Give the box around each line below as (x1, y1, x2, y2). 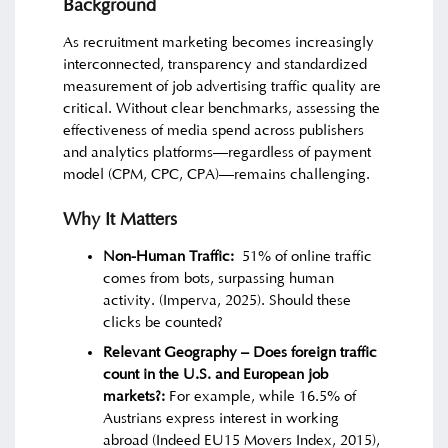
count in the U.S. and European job (103, 365, 329, 383)
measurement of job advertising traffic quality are (63, 77, 382, 95)
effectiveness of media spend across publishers (63, 121, 365, 139)
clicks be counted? (103, 313, 224, 331)
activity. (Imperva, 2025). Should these (103, 291, 352, 309)
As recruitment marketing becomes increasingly (63, 33, 375, 51)
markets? (103, 387, 162, 405)
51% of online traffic (234, 247, 373, 265)
